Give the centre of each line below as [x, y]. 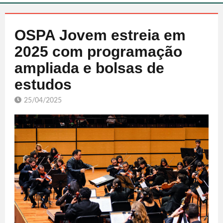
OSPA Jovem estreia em [100, 35]
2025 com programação [98, 51]
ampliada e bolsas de [89, 68]
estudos [43, 84]
